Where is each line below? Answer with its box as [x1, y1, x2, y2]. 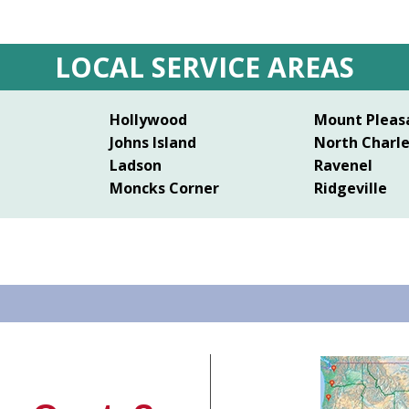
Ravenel [313, 155, 372, 176]
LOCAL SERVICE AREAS [55, 48, 354, 87]
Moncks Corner [110, 178, 220, 199]
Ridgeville [313, 178, 387, 199]
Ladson [110, 155, 163, 176]
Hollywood [110, 110, 188, 131]
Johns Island [110, 132, 197, 153]
